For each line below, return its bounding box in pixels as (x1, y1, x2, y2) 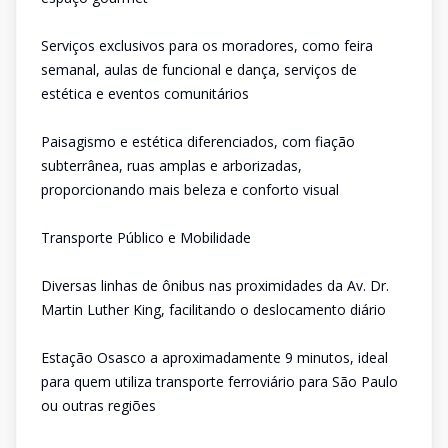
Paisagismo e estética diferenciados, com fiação (41, 132, 355, 151)
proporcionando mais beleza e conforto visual (41, 180, 339, 199)
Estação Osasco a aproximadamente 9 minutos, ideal (41, 348, 388, 367)
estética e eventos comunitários (41, 84, 249, 103)
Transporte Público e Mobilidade (41, 228, 251, 247)
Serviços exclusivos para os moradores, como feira (41, 36, 373, 55)
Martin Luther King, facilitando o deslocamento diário (41, 300, 386, 319)
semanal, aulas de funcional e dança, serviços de (41, 60, 357, 79)
